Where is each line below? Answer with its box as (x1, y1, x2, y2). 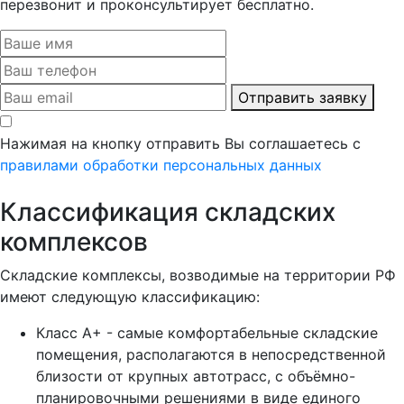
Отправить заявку (238, 87, 367, 106)
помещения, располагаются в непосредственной (36, 344, 386, 363)
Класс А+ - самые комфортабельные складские (36, 323, 378, 342)
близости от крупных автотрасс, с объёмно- (36, 366, 355, 385)
